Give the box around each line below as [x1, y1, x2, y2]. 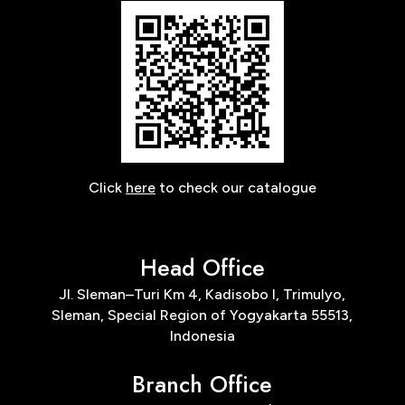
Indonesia [169, 327, 235, 345]
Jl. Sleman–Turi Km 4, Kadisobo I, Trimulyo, [59, 286, 346, 304]
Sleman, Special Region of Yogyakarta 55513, [52, 306, 353, 325]
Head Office [139, 251, 265, 285]
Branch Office [132, 368, 273, 401]
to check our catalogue [155, 179, 316, 197]
